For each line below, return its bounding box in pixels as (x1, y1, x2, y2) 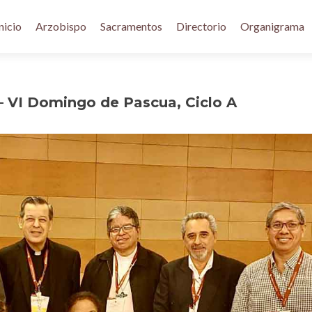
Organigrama (240, 19, 304, 33)
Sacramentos (100, 19, 162, 33)
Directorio (176, 19, 226, 33)
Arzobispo (36, 19, 86, 33)
